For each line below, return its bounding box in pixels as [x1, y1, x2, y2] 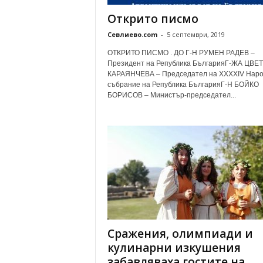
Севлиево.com [107, 30, 157, 39]
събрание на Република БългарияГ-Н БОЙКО [107, 80, 259, 89]
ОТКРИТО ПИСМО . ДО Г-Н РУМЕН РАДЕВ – [107, 49, 255, 57]
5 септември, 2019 [166, 30, 225, 39]
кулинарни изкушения [107, 240, 241, 255]
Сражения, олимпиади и [107, 226, 253, 241]
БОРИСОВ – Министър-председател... [107, 91, 236, 99]
